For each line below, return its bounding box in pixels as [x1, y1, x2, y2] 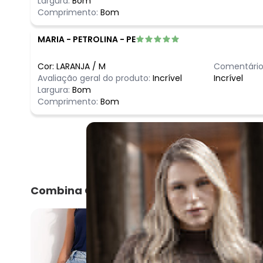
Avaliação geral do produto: [38, 72, 150, 84]
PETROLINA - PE [73, 33, 136, 45]
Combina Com [31, 183, 111, 198]
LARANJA [56, 60, 90, 72]
